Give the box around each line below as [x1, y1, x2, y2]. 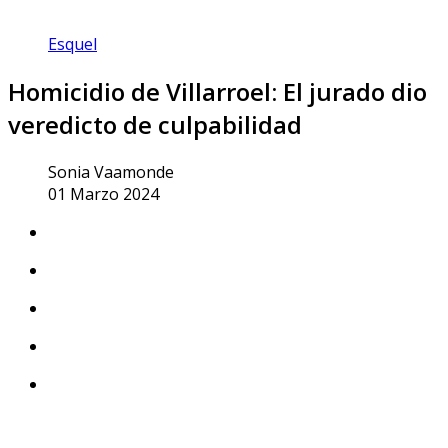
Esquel [48, 32, 97, 55]
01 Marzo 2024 [48, 182, 159, 205]
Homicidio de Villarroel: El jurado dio [8, 74, 427, 108]
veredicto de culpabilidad [8, 107, 302, 141]
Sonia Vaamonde [48, 160, 174, 183]
